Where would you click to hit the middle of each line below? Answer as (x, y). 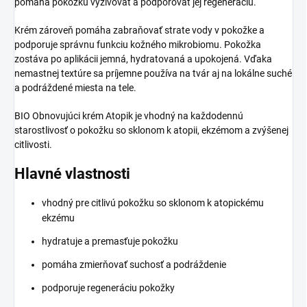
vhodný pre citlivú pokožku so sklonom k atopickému (153, 202)
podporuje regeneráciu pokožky (108, 287)
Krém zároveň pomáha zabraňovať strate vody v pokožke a (139, 30)
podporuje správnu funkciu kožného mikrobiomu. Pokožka (138, 45)
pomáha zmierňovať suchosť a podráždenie (134, 264)
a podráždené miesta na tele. (75, 88)
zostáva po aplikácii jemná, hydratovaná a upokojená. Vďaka (143, 59)
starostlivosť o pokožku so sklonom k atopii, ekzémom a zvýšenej (151, 131)
